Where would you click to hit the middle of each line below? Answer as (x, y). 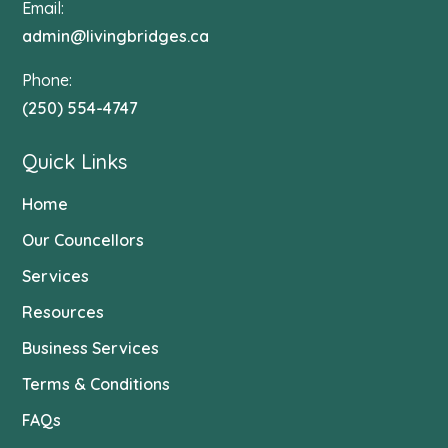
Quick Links (75, 161)
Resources (63, 312)
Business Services (91, 348)
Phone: (47, 80)
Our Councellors (83, 240)
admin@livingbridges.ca (116, 36)
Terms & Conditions (96, 384)
